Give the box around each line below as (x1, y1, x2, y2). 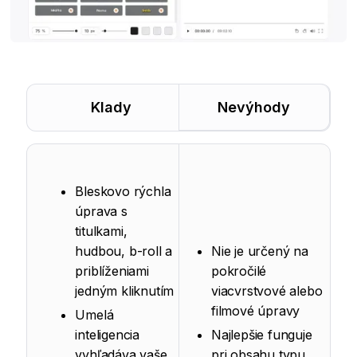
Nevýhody (218, 99, 291, 116)
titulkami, (75, 223, 127, 239)
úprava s (75, 203, 127, 219)
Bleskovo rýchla (75, 183, 171, 199)
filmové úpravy (211, 303, 300, 319)
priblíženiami (75, 263, 149, 279)
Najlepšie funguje (211, 327, 312, 343)
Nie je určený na (211, 243, 308, 259)
